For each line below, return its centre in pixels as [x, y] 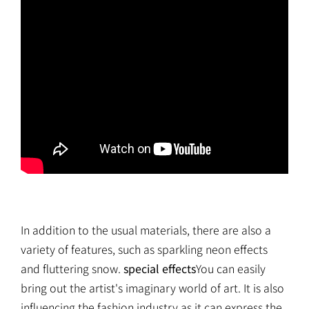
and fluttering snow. [72, 268]
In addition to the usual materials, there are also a [146, 229]
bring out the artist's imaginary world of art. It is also [152, 287]
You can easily [231, 268]
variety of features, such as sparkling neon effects [144, 249]
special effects [160, 268]
